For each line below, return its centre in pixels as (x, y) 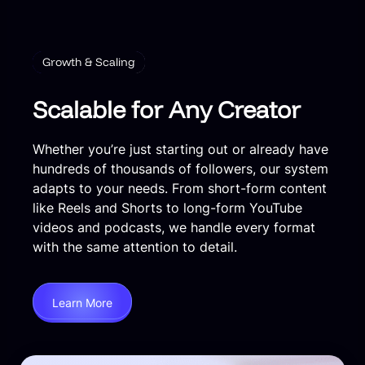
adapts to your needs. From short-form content (180, 189)
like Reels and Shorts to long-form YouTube (167, 208)
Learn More (82, 303)
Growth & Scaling (89, 62)
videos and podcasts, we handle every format (174, 228)
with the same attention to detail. (135, 247)
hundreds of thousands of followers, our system (180, 169)
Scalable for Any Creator (167, 110)
